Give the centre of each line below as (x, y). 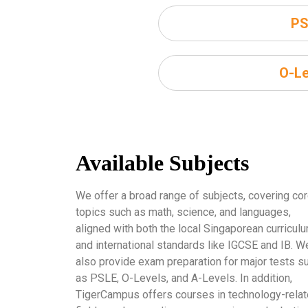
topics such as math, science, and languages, (183, 212)
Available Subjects (162, 163)
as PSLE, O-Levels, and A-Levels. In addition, (184, 278)
